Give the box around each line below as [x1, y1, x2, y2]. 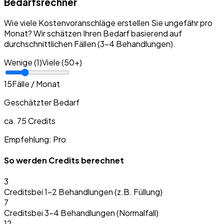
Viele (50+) [42, 56, 82, 67]
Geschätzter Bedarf [4, 96, 79, 107]
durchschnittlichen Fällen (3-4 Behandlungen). [4, 38, 175, 49]
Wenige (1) [4, 56, 42, 67]
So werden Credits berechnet [4, 154, 124, 165]
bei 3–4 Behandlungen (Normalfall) [31, 207, 158, 218]
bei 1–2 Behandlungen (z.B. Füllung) [31, 186, 162, 197]
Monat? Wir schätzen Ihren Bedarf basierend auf [4, 27, 182, 38]
